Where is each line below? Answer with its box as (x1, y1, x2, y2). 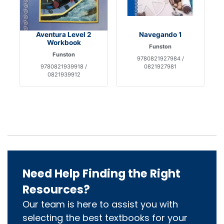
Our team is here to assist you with (22, 197, 178, 210)
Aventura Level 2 (36, 30, 91, 38)
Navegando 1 (138, 30, 182, 38)
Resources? (22, 181, 90, 197)
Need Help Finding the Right (22, 165, 180, 181)
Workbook (46, 38, 81, 46)
